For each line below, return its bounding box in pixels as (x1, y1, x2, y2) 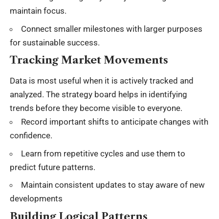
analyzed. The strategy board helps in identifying (10, 89, 187, 100)
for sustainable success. (10, 37, 100, 47)
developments (10, 194, 63, 204)
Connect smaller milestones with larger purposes (21, 23, 202, 34)
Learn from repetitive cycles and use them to (21, 148, 185, 158)
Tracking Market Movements (10, 54, 168, 66)
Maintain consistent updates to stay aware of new (21, 180, 205, 190)
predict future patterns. (10, 162, 95, 172)
